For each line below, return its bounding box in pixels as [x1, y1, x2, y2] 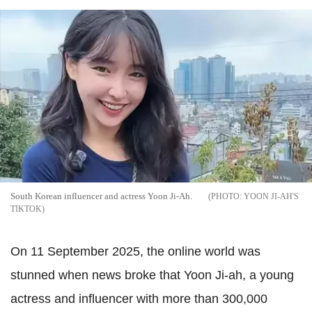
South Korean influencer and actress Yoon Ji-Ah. [10, 190, 192, 201]
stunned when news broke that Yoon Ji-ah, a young [10, 267, 294, 282]
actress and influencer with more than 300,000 [10, 291, 267, 306]
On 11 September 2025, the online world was [10, 244, 260, 258]
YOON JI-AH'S [244, 191, 299, 201]
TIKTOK [10, 203, 42, 214]
